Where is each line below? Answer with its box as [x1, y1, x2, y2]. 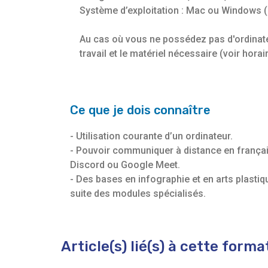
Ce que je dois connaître [70, 103, 211, 118]
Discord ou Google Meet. [70, 159, 180, 171]
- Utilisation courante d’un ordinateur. [70, 130, 233, 142]
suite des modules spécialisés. [70, 188, 206, 200]
